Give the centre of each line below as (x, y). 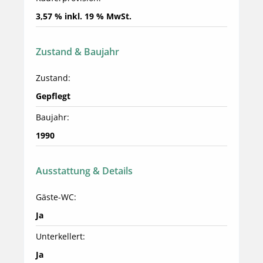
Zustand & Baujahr (77, 52)
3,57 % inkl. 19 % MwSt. (84, 16)
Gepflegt (53, 96)
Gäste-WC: (56, 197)
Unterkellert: (60, 237)
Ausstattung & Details (84, 171)
